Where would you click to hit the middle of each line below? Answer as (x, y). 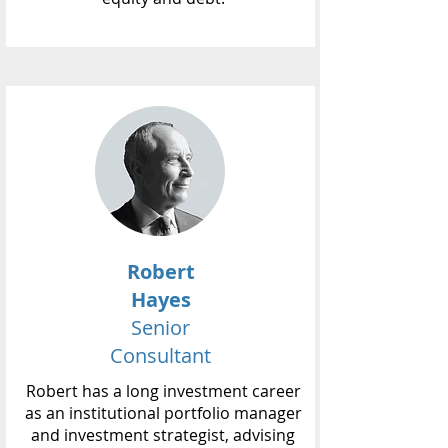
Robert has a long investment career (163, 391)
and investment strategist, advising (163, 435)
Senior (160, 327)
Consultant (160, 355)
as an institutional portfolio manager (163, 413)
